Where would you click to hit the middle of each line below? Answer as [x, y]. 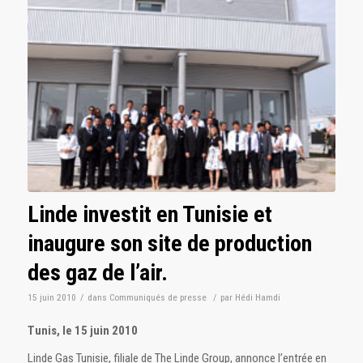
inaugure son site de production [169, 243]
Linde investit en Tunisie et [149, 214]
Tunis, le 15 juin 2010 [82, 331]
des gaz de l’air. [97, 272]
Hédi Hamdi [257, 297]
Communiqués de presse [158, 297]
